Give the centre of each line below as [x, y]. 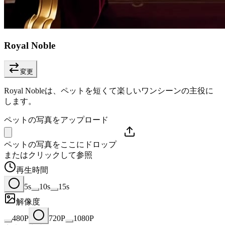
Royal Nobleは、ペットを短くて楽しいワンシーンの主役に [109, 91]
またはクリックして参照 [48, 155]
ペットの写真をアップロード [56, 120]
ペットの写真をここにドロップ [60, 145]
